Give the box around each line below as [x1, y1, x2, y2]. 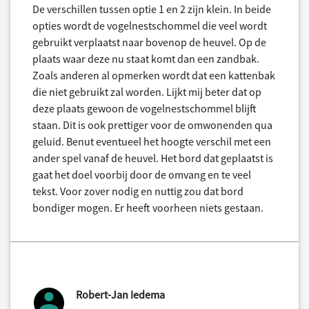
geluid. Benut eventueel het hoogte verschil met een [32, 134, 271, 149]
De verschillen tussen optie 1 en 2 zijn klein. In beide [32, 2, 271, 17]
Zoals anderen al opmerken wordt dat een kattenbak [32, 68, 275, 83]
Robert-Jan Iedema [76, 288, 165, 302]
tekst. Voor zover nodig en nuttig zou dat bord [32, 184, 243, 199]
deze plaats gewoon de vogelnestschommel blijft [32, 101, 257, 116]
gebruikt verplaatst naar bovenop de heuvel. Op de [32, 35, 266, 50]
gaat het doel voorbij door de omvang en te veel [32, 168, 251, 182]
